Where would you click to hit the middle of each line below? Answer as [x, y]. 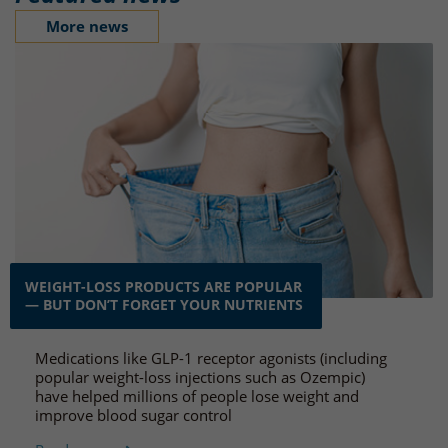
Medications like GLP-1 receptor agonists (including [211, 357]
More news [87, 26]
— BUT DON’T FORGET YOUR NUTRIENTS [164, 304]
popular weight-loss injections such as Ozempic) [200, 376]
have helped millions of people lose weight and [197, 395]
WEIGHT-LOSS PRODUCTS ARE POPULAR [163, 286]
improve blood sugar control [133, 414]
